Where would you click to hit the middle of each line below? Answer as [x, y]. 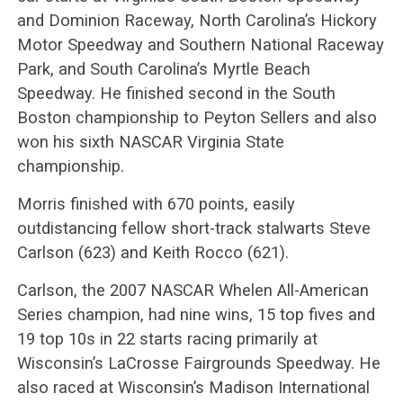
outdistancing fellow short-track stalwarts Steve [193, 228]
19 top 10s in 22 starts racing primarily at [167, 338]
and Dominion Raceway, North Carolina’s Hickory [197, 20]
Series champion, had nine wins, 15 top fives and [196, 314]
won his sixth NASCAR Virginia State [150, 141]
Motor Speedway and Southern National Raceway [200, 44]
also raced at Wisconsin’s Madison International [193, 387]
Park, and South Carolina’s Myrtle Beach [163, 68]
